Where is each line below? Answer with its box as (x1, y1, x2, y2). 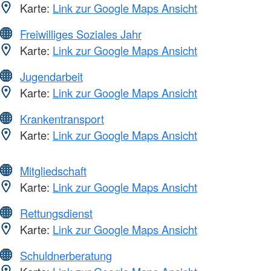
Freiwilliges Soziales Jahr (20, 25, 142, 42)
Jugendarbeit (20, 68, 83, 84)
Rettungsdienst (20, 204, 93, 221)
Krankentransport (20, 110, 104, 126)
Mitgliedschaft (20, 162, 87, 178)
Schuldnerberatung (20, 247, 112, 263)
